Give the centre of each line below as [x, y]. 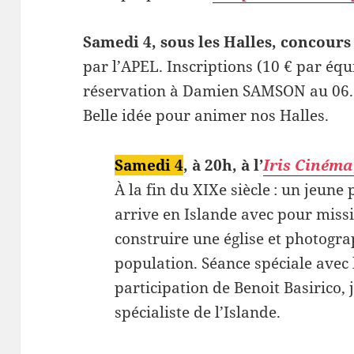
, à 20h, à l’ [224, 165]
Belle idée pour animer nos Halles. [206, 115]
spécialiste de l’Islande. [198, 312]
